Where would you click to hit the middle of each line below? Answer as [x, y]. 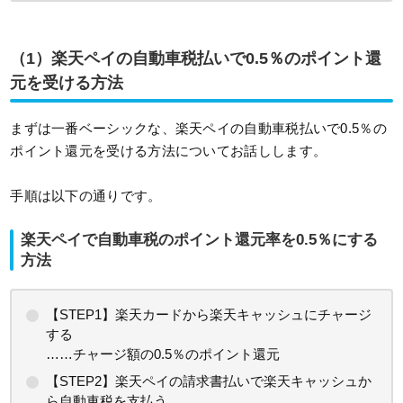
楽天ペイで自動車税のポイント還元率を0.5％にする [200, 240]
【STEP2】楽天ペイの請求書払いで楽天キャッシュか [209, 381]
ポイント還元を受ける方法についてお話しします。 [169, 151]
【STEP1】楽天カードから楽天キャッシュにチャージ [209, 315]
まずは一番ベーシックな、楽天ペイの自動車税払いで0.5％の [198, 129]
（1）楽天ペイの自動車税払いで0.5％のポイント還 [196, 59]
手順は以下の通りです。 [86, 196]
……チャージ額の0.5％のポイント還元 [163, 354]
